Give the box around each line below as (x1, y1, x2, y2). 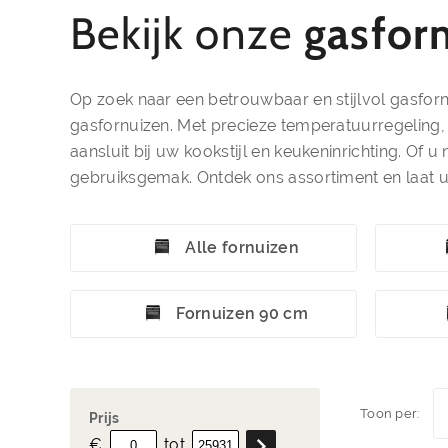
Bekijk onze (70, 7, 304, 60)
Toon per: (360, 406, 420, 421)
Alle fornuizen (185, 238, 299, 257)
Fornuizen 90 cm (176, 304, 309, 323)
